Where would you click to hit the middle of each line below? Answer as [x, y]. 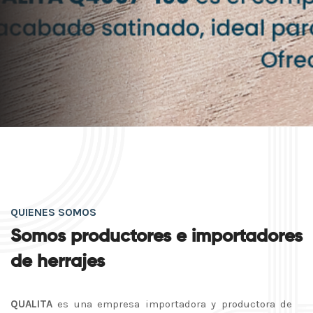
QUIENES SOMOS [53, 212]
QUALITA [31, 304]
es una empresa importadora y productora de [172, 304]
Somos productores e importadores [156, 237]
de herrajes [58, 262]
